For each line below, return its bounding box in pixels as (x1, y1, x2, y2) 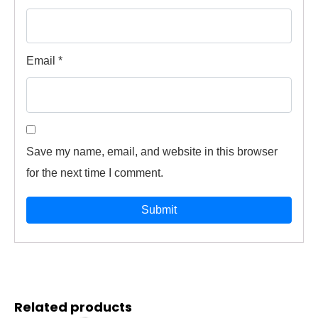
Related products (14, 297, 132, 316)
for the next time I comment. (26, 166, 163, 179)
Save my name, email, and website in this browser (26, 145, 278, 158)
